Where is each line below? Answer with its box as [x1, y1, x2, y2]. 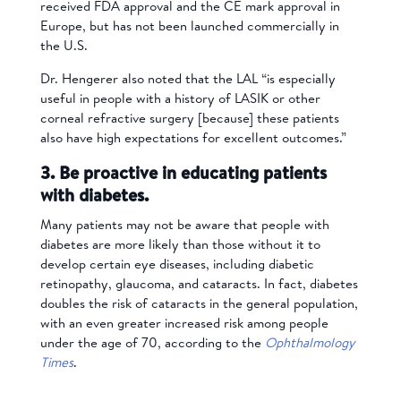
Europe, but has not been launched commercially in [39, 16, 339, 36]
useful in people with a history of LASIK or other [39, 89, 320, 108]
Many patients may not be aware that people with [39, 215, 329, 235]
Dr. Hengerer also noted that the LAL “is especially [39, 69, 336, 89]
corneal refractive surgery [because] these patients [39, 108, 339, 128]
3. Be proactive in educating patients [39, 160, 327, 185]
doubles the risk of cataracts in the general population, [39, 294, 358, 313]
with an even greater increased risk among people [39, 313, 328, 333]
